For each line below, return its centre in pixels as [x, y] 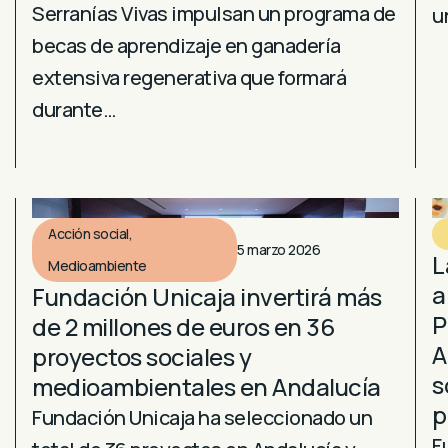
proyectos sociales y [141, 357]
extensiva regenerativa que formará [189, 77]
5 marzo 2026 [279, 250]
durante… [73, 109]
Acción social [88, 234]
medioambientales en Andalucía [206, 387]
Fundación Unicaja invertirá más [207, 297]
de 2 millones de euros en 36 [183, 327]
